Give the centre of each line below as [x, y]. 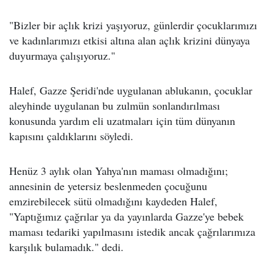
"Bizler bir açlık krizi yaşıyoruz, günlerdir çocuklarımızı [133, 25]
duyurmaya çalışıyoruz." [62, 56]
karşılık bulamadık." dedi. [66, 247]
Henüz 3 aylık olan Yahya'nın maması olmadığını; [119, 171]
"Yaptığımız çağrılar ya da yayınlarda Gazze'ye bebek [126, 217]
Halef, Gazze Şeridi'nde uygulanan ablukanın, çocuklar [131, 90]
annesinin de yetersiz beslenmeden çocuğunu [108, 186]
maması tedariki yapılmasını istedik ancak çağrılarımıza [132, 232]
